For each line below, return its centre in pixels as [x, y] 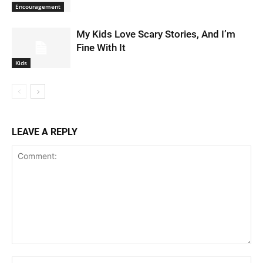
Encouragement [38, 7]
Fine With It [101, 48]
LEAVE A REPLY [45, 132]
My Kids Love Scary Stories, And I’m [156, 34]
